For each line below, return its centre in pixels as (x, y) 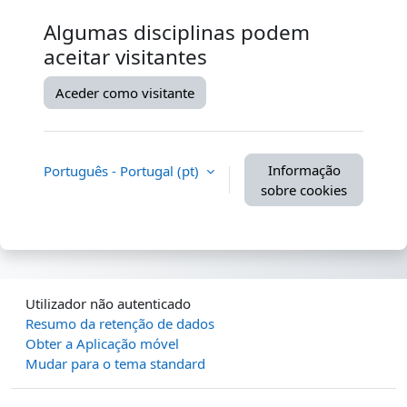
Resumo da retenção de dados (120, 324)
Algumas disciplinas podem (177, 33)
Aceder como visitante (125, 93)
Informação (304, 170)
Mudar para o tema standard (115, 364)
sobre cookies (304, 190)
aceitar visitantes (125, 57)
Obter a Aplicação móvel (102, 344)
